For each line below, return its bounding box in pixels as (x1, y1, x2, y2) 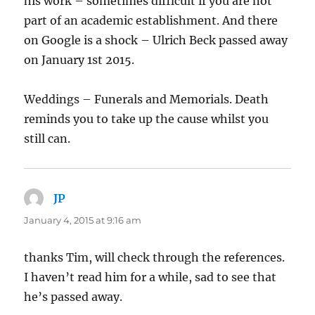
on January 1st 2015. (24, 53, 135, 67)
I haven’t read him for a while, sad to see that (24, 270, 277, 285)
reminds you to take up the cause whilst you (24, 112, 269, 127)
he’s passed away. (24, 290, 123, 304)
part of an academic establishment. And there (24, 13, 278, 28)
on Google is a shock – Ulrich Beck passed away (24, 33, 288, 48)
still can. (24, 131, 71, 146)
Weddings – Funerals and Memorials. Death (24, 92, 269, 107)
